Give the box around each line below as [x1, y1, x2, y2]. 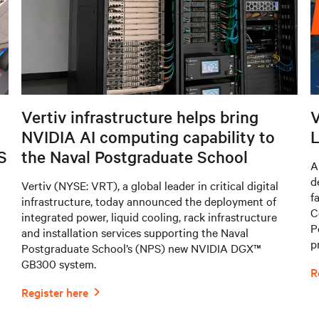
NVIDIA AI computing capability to [21, 126, 275, 148]
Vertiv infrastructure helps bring [21, 106, 258, 128]
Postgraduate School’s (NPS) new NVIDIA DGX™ [21, 240, 261, 256]
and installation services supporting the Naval [21, 224, 249, 241]
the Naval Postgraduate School [21, 146, 248, 168]
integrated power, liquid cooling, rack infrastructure [21, 209, 277, 225]
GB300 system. [21, 256, 96, 272]
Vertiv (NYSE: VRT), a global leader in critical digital [21, 177, 278, 194]
